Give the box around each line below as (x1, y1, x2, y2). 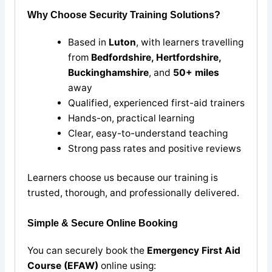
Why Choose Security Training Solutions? (27, 9, 220, 20)
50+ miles (172, 66, 219, 78)
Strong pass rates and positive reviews (67, 142, 241, 154)
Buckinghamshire (67, 66, 149, 78)
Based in (67, 36, 109, 48)
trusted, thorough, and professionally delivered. (27, 186, 239, 199)
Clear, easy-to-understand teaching (67, 127, 228, 139)
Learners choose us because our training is (27, 171, 218, 183)
